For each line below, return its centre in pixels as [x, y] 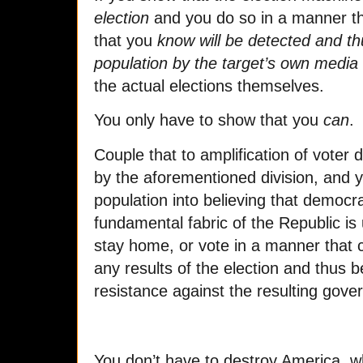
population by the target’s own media [226, 63]
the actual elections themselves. [209, 85]
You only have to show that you [209, 120]
